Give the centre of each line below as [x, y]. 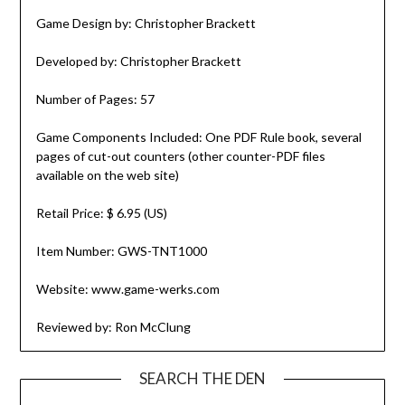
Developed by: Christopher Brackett [138, 61]
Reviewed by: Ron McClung [113, 327]
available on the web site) [107, 175]
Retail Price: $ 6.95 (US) [101, 213]
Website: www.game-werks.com [127, 289]
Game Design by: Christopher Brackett [146, 24]
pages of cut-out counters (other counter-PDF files [180, 156]
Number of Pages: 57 [95, 99]
